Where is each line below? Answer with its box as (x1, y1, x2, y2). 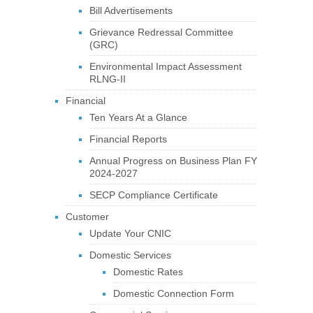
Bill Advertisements (89, 5, 173, 16)
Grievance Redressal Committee (89, 27, 233, 38)
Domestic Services (89, 249, 171, 261)
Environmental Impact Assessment (89, 61, 242, 72)
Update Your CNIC (89, 228, 171, 239)
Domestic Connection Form (112, 288, 234, 299)
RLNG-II (89, 73, 126, 85)
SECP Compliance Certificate (89, 189, 218, 201)
